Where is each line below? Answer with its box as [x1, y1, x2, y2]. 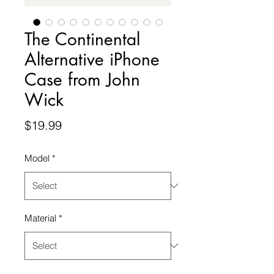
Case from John [24, 68, 140, 91]
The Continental [24, 28, 140, 50]
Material [24, 212, 56, 224]
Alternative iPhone [24, 48, 160, 70]
